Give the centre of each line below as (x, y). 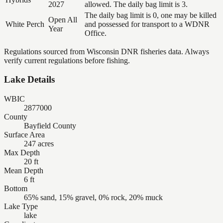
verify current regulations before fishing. (67, 60)
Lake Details (29, 80)
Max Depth (22, 153)
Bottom (16, 188)
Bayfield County (50, 126)
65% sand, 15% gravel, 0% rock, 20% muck (93, 197)
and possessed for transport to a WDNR (147, 24)
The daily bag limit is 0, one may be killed (151, 15)
